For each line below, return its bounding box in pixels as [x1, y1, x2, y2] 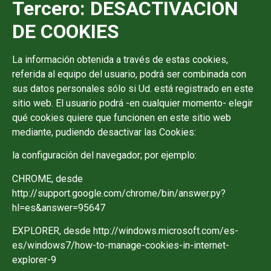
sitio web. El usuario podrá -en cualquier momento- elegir [12, 97, 253, 109]
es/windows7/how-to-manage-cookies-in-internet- [12, 240, 229, 252]
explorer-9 [12, 254, 56, 266]
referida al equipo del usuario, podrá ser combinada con [12, 68, 246, 80]
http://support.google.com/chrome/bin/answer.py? [12, 187, 226, 199]
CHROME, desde [12, 172, 83, 184]
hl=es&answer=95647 [12, 201, 105, 214]
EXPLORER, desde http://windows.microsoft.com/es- [12, 225, 238, 237]
